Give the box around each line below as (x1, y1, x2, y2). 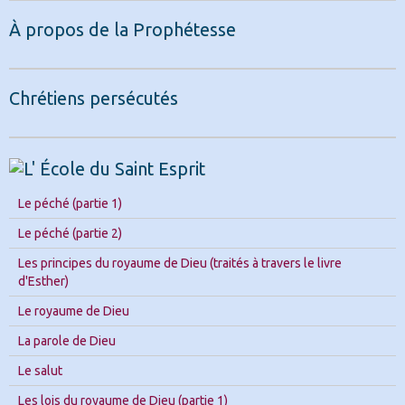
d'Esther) (18, 273, 69, 288)
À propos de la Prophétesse (9, 19, 236, 40)
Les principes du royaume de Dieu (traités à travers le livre (18, 255, 342, 270)
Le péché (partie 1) (18, 195, 122, 211)
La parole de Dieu (18, 333, 116, 348)
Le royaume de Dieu (18, 303, 129, 318)
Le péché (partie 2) (18, 225, 122, 240)
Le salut (18, 363, 62, 378)
